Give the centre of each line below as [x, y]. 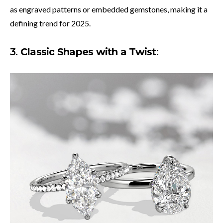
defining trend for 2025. [50, 23]
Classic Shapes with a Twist [88, 52]
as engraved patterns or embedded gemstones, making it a [109, 9]
